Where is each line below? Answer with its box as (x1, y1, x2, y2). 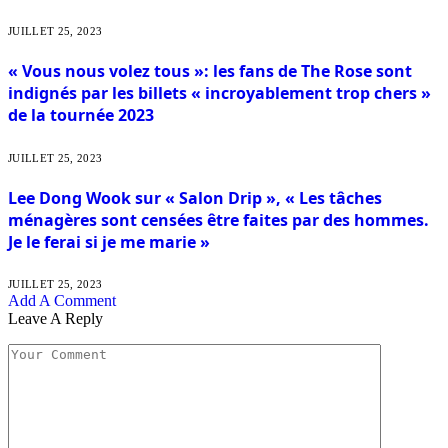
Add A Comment (8, 292, 116, 310)
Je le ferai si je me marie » (8, 231, 210, 254)
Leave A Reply (8, 310, 103, 328)
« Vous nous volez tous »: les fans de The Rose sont (8, 60, 412, 83)
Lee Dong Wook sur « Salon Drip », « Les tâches (8, 187, 382, 210)
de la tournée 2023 (8, 104, 154, 127)
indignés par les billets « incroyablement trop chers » (8, 82, 431, 105)
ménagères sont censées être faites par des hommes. (8, 209, 429, 232)
